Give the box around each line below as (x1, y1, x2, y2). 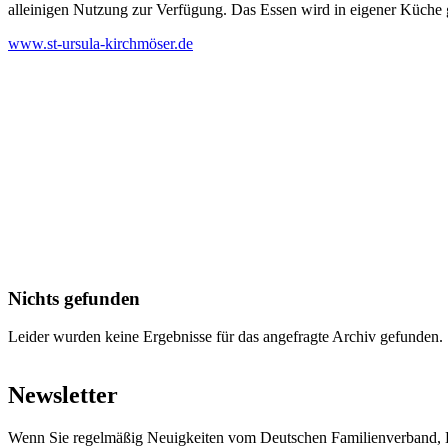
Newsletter (8, 382, 118, 409)
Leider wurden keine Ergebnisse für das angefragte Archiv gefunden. (8, 328, 443, 346)
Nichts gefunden (8, 287, 140, 309)
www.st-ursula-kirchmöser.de (8, 34, 193, 52)
